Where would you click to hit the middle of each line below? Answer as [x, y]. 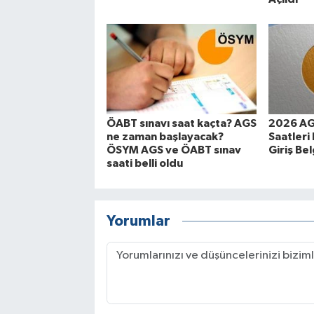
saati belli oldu [144, 164]
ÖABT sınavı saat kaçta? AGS [181, 124]
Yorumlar [138, 221]
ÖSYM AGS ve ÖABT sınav [173, 150]
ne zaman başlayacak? [165, 137]
